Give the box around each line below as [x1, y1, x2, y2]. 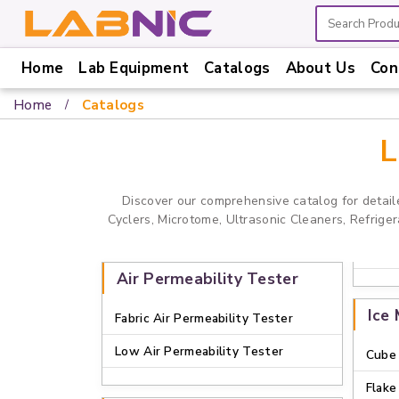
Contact [13, 266, 65, 286]
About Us [285, 58, 355, 78]
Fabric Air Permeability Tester [115, 310, 293, 327]
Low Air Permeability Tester [115, 343, 284, 360]
